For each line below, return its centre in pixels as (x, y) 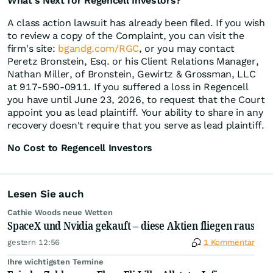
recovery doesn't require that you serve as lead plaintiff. (136, 126)
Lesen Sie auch (46, 194)
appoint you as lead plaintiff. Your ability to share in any (135, 113)
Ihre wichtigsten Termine (55, 262)
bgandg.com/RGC (98, 49)
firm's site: (33, 49)
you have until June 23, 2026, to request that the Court (136, 100)
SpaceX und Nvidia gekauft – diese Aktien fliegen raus (131, 226)
